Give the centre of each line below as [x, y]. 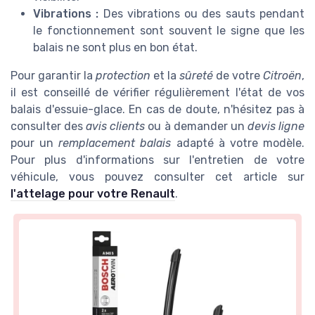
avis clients [116, 126]
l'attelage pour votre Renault [93, 193]
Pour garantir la [53, 75]
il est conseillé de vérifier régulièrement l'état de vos [157, 92]
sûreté [196, 75]
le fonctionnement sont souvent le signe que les [169, 30]
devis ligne [276, 126]
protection [123, 75]
